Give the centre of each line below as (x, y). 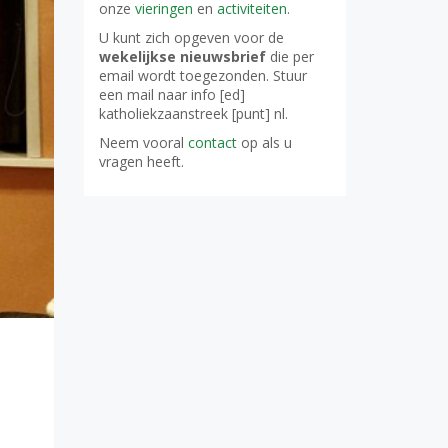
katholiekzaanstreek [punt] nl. (193, 113)
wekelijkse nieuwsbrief (182, 56)
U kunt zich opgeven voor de (191, 37)
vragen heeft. (141, 161)
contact (212, 142)
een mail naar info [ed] (171, 94)
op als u (264, 142)
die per (289, 56)
